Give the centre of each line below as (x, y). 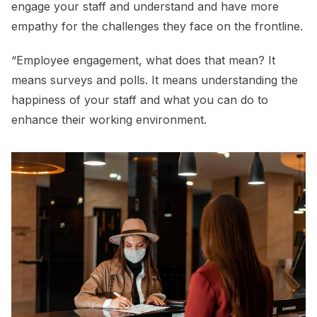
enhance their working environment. (111, 120)
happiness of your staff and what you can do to (140, 100)
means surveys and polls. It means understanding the (155, 80)
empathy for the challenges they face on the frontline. (157, 27)
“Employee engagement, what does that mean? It (143, 60)
